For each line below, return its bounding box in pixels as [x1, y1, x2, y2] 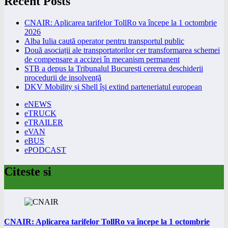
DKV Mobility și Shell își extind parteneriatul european [24, 82, 202, 92]
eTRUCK [24, 109, 56, 118]
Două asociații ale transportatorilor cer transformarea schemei [24, 46, 220, 55]
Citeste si [4, 164, 51, 178]
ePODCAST [24, 146, 66, 155]
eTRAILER [24, 118, 63, 127]
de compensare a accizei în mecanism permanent [24, 55, 180, 64]
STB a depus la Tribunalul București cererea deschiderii [24, 64, 203, 73]
